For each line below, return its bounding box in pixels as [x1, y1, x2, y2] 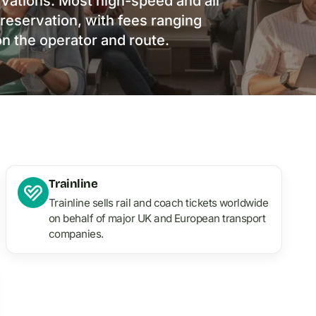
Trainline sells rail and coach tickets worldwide [49, 195, 269, 209]
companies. [49, 226, 104, 241]
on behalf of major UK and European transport [49, 211, 266, 225]
